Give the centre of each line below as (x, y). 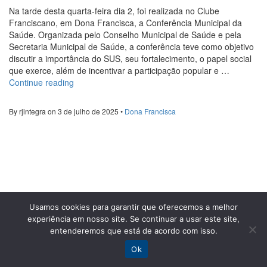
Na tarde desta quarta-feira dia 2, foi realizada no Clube (114, 11)
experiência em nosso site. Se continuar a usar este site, (133, 219)
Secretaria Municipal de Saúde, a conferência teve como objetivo (131, 47)
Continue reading (41, 83)
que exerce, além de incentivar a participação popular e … (119, 71)
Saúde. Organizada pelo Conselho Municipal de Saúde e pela (125, 35)
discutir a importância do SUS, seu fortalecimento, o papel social (130, 59)
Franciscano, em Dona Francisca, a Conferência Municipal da (125, 23)
